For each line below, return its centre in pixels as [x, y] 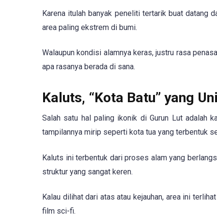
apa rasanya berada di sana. [89, 67]
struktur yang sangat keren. [87, 171]
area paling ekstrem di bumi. [90, 27]
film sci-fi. [59, 211]
